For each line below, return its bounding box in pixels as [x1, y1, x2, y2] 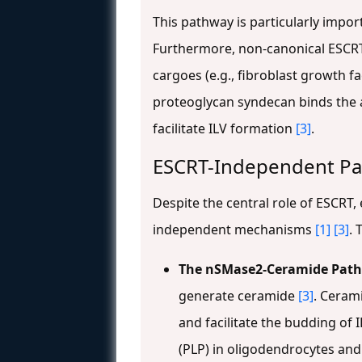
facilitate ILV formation [153, 120, 296, 138]
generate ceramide [179, 287, 298, 305]
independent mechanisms [153, 221, 315, 239]
